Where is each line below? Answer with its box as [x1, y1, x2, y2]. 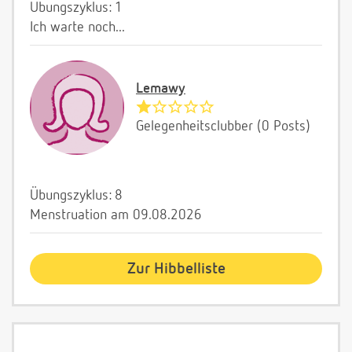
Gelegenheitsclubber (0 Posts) [136, 119, 310, 134]
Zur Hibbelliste [126, 261, 225, 277]
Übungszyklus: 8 [30, 189, 123, 203]
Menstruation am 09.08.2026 [30, 208, 202, 223]
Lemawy [136, 82, 185, 97]
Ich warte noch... [30, 20, 125, 35]
